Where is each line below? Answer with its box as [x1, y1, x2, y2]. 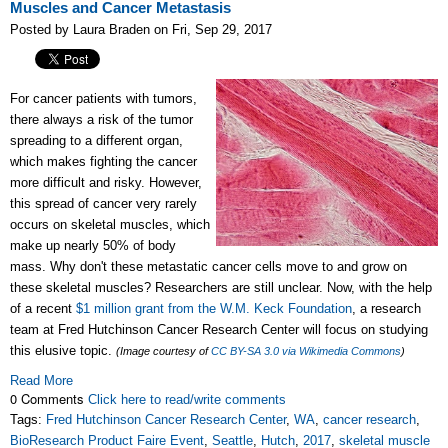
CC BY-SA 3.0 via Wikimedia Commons [211, 345, 401, 357]
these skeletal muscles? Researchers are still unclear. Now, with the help [10, 280, 432, 295]
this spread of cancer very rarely [10, 196, 197, 211]
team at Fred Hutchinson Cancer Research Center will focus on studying [10, 322, 428, 337]
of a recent [10, 301, 76, 316]
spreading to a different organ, [10, 133, 183, 148]
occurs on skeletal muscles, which [10, 217, 210, 232]
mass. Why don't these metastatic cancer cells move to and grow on [10, 259, 407, 274]
